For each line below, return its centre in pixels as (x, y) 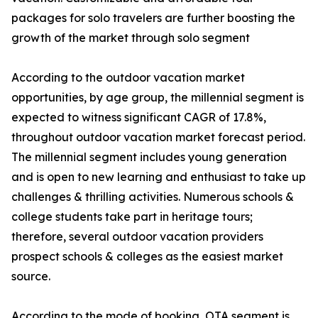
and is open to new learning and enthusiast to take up (159, 177)
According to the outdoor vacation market (128, 78)
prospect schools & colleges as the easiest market (147, 257)
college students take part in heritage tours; (132, 217)
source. (31, 276)
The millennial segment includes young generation (149, 157)
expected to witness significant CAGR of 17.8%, (139, 117)
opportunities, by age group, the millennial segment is (158, 98)
